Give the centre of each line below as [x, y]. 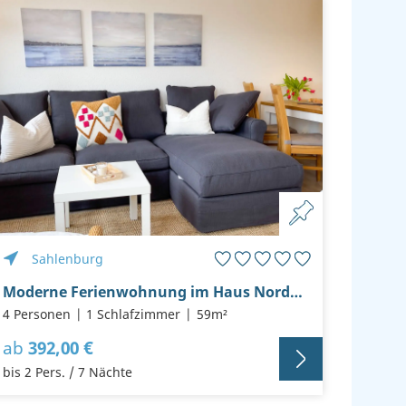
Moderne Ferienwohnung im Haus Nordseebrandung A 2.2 [296, 292]
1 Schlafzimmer [134, 314]
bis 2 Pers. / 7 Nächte [67, 372]
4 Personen [36, 314]
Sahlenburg [67, 259]
